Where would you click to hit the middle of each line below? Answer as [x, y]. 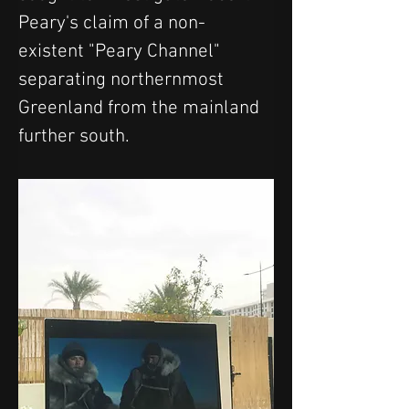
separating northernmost [123, 80]
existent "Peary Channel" [121, 52]
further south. [74, 136]
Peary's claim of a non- [112, 23]
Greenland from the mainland [141, 108]
